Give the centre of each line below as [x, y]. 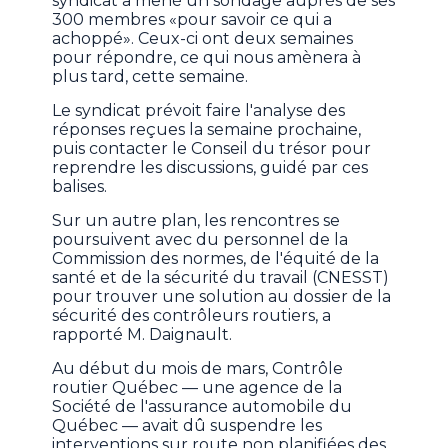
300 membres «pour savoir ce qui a [192, 20]
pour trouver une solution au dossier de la [222, 297]
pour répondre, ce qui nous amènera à [207, 58]
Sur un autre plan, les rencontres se [196, 221]
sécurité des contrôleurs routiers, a [192, 316]
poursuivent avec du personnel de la [200, 240]
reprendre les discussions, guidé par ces [210, 168]
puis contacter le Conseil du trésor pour [212, 149]
